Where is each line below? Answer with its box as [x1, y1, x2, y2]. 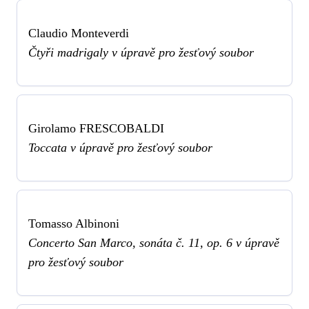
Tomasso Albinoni [28, 217, 119, 231]
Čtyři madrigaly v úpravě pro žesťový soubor [28, 46, 254, 60]
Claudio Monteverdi [28, 26, 129, 41]
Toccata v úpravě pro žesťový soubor [28, 141, 212, 155]
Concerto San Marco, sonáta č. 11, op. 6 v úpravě [28, 236, 279, 250]
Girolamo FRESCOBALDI [28, 121, 164, 136]
